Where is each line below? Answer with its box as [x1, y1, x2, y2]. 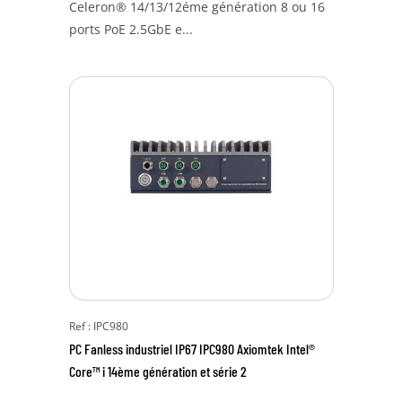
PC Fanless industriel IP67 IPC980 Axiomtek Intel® [68, 340, 315, 357]
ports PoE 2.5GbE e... [68, 21, 193, 38]
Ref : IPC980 [68, 319, 128, 334]
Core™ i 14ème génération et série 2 [68, 363, 247, 380]
